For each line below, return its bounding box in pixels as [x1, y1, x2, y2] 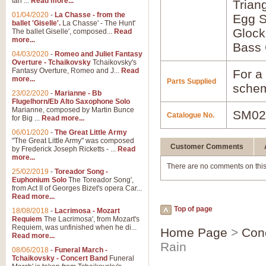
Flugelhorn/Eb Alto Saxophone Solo [12, 97, 130, 106]
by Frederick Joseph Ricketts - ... [12, 145, 118, 153]
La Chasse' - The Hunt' [61, 19, 135, 27]
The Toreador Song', [66, 176, 134, 184]
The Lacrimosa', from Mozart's [42, 215, 140, 223]
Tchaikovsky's [91, 58, 137, 66]
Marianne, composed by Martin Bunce [12, 106, 134, 114]
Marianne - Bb [55, 89, 102, 97]
